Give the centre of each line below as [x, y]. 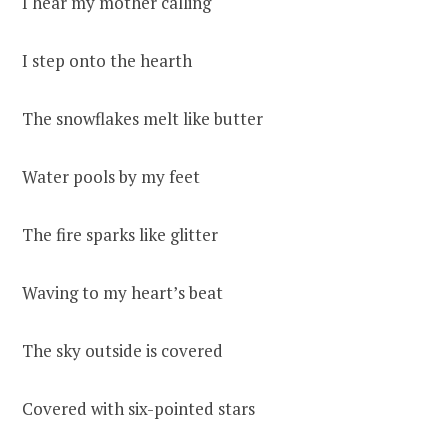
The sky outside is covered [122, 351]
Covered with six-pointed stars [138, 409]
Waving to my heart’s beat [122, 293]
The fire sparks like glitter [120, 235]
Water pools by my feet [111, 177]
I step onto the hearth [107, 61]
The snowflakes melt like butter [142, 119]
